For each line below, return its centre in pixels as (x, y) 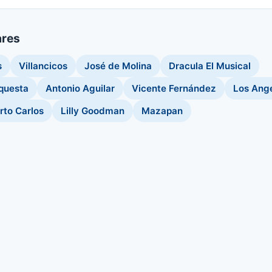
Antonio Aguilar (80, 88)
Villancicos (43, 66)
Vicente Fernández (174, 88)
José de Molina (118, 66)
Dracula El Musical (210, 66)
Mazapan (162, 111)
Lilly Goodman (93, 111)
